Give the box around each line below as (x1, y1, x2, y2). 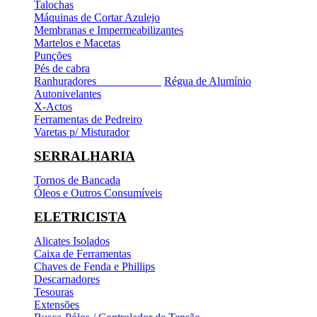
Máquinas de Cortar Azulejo (34, 11, 160, 23)
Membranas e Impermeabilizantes (34, 23, 183, 36)
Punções (34, 49, 71, 62)
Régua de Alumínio (164, 74, 251, 87)
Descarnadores (34, 272, 100, 285)
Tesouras (34, 285, 74, 298)
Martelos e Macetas (34, 36, 120, 49)
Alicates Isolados (34, 234, 110, 247)
